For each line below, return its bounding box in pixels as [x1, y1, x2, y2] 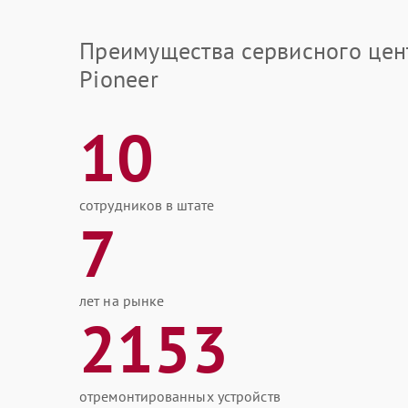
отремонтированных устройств [79, 387, 280, 405]
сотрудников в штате [79, 196, 214, 214]
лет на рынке [79, 291, 165, 310]
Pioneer [79, 64, 158, 94]
